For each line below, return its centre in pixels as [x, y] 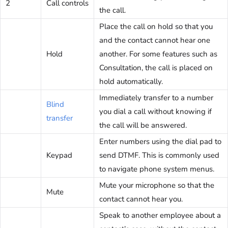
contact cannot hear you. [141, 199]
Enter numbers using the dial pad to [160, 142]
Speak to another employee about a [160, 216]
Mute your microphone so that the [157, 186]
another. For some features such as [158, 54]
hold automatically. [131, 82]
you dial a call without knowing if [155, 112]
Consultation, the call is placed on [156, 68]
